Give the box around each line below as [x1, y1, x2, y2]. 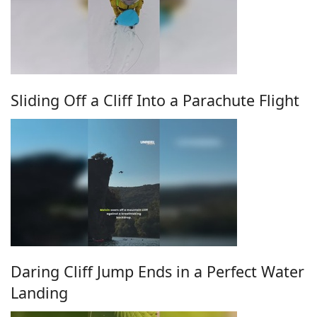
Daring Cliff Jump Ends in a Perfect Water [11, 261, 304, 282]
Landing [11, 282, 68, 304]
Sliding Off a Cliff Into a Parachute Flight [11, 89, 299, 110]
